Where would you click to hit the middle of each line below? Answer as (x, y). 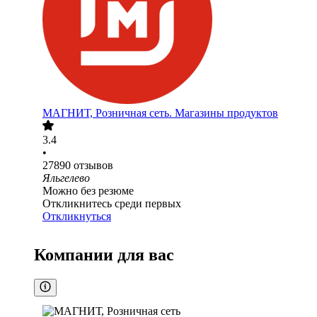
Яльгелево (66, 178)
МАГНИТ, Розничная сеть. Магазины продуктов (160, 113)
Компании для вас (104, 255)
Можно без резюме (88, 191)
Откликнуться (77, 217)
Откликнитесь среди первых (112, 204)
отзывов (93, 166)
